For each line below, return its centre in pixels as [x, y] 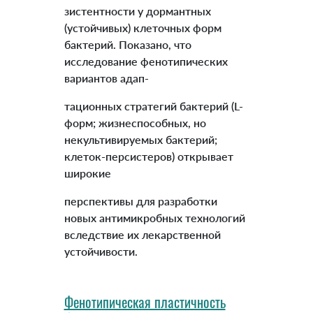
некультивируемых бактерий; [140, 140]
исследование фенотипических [146, 61]
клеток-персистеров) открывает [148, 156]
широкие [87, 173]
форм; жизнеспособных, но [135, 123]
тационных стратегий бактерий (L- [153, 106]
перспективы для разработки [140, 201]
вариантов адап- [106, 78]
